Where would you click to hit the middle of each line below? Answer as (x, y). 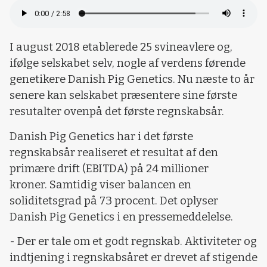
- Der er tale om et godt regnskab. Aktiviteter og (133, 241)
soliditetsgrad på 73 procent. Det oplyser (114, 201)
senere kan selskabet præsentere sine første (123, 96)
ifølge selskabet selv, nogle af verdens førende (128, 63)
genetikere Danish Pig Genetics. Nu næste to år (132, 80)
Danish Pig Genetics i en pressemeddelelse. (122, 217)
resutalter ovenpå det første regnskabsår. (117, 112)
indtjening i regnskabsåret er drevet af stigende (133, 257)
